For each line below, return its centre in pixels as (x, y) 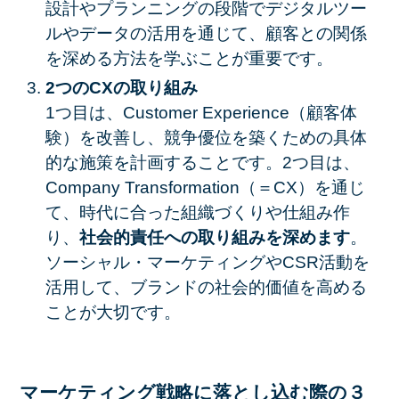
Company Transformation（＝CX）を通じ (205, 188)
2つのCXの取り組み (121, 88)
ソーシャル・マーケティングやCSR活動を (207, 263)
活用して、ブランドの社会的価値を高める (206, 288)
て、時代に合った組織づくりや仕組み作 (197, 213)
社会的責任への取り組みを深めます (214, 238)
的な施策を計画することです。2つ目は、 (202, 163)
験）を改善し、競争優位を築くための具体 (206, 138)
